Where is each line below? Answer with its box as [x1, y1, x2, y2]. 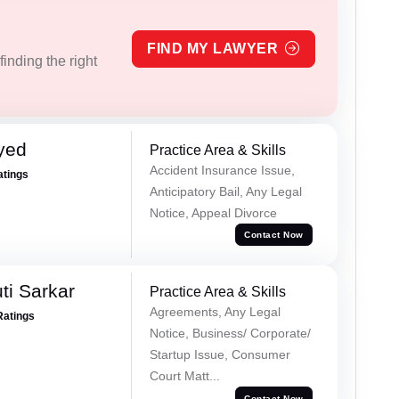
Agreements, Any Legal [149, 305, 281, 320]
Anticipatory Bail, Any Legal [149, 183, 302, 199]
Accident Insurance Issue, [149, 162, 295, 177]
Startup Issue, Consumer [149, 347, 290, 362]
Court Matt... [149, 369, 220, 384]
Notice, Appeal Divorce [149, 205, 277, 220]
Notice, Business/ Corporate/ [149, 326, 311, 341]
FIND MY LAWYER [147, 40, 279, 56]
